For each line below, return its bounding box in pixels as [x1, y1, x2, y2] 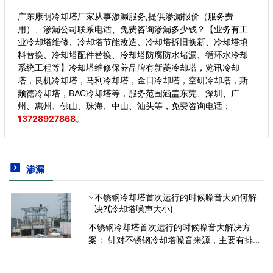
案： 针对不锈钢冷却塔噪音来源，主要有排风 [88, 234, 261, 245]
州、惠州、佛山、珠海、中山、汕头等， [18, 101, 171, 111]
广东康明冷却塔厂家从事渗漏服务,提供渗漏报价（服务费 [18, 11, 233, 21]
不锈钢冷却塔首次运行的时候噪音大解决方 [88, 221, 250, 232]
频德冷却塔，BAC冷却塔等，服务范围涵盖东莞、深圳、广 [18, 88, 239, 98]
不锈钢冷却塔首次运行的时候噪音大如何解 [94, 191, 257, 202]
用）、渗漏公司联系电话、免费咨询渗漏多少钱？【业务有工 [18, 24, 248, 34]
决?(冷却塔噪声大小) [94, 203, 173, 214]
